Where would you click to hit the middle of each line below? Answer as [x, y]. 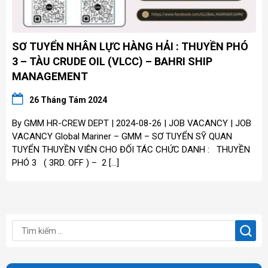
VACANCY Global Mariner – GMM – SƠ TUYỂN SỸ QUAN [122, 137]
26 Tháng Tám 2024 [68, 100]
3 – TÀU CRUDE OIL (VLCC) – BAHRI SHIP [112, 62]
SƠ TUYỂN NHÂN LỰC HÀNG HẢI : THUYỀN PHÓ [130, 47]
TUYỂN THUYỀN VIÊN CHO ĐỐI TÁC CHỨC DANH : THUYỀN [131, 150]
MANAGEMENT [50, 77]
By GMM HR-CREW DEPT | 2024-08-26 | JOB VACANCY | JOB [132, 124]
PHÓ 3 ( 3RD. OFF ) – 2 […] [66, 163]
